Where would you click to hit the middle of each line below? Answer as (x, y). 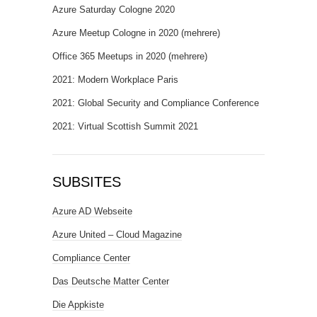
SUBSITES (87, 182)
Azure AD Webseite (92, 211)
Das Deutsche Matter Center (111, 281)
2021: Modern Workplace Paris (115, 80)
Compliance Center (91, 258)
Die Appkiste (78, 305)
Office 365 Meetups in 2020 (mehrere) (130, 56)
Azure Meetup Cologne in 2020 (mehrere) (136, 33)
